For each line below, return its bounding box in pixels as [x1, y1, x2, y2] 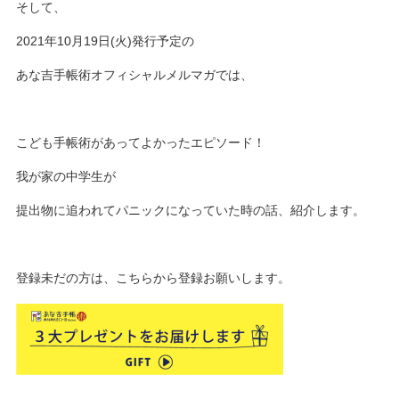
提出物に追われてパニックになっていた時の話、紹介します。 [16, 203, 366, 217]
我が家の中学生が [16, 169, 117, 183]
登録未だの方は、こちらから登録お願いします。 [16, 271, 291, 285]
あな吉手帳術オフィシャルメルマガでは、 [16, 68, 254, 82]
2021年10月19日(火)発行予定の [16, 34, 195, 48]
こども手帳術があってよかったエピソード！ [16, 135, 266, 150]
